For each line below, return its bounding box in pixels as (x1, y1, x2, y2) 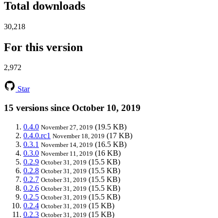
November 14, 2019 (41, 141, 93, 148)
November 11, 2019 (41, 149, 93, 157)
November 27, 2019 (41, 123, 93, 131)
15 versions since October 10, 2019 (4, 103, 141, 113)
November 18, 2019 (53, 132, 105, 140)
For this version (4, 40, 83, 54)
